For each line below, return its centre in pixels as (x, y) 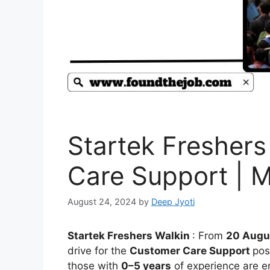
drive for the (99, 251)
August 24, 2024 (102, 202)
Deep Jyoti (173, 202)
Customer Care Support (191, 251)
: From (209, 236)
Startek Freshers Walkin (129, 236)
